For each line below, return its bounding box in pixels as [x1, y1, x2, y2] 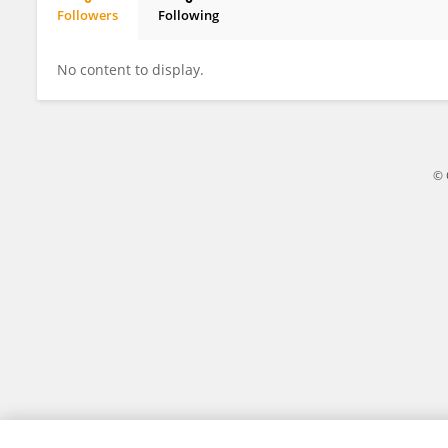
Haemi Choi [72, 23, 147, 41]
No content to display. [57, 60, 204, 79]
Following [158, 6, 219, 24]
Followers [57, 6, 118, 24]
